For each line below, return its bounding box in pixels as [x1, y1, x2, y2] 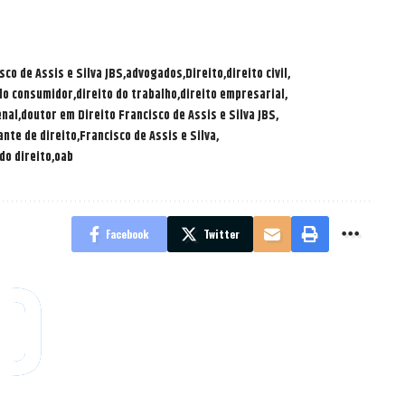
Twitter [202, 225, 240, 241]
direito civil [226, 63, 287, 84]
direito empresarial [180, 84, 285, 105]
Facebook [105, 225, 149, 241]
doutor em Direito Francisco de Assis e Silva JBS [21, 105, 276, 126]
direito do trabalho [76, 84, 177, 105]
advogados [126, 63, 183, 84]
